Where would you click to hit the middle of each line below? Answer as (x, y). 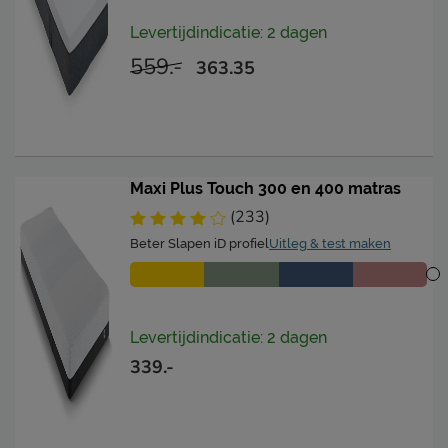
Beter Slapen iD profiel (199, 243)
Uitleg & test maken (330, 243)
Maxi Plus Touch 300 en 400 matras (265, 188)
